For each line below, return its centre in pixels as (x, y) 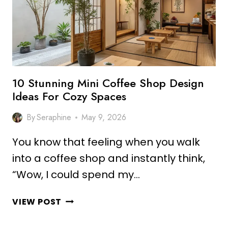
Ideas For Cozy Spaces (69, 96)
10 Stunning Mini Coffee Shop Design (108, 83)
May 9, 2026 (104, 117)
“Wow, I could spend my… (76, 175)
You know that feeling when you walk (106, 142)
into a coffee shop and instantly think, (109, 158)
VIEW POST (37, 202)
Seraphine (54, 117)
